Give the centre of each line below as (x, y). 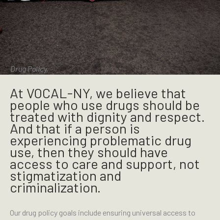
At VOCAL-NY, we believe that (98, 93)
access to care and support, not (105, 164)
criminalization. (55, 187)
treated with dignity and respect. (107, 117)
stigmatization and (66, 176)
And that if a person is (75, 128)
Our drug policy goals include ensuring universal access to (103, 213)
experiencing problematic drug (101, 140)
